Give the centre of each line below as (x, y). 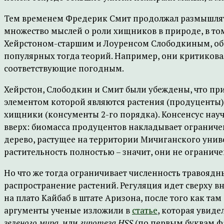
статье (145, 210)
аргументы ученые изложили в (68, 210)
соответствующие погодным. (64, 68)
